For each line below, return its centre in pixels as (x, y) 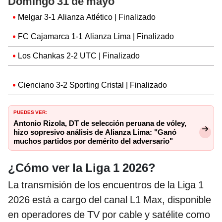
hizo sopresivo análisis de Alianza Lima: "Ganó (95, 132)
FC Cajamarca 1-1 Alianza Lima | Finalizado (96, 36)
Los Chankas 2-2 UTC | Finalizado (79, 55)
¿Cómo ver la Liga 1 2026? (82, 168)
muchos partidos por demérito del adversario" (93, 141)
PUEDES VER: (30, 111)
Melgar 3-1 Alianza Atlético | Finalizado (87, 17)
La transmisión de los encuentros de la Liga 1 (106, 185)
